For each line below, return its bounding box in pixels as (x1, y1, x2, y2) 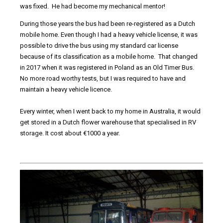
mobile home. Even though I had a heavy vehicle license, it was (20, 31, 198, 39)
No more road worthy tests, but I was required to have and (20, 75, 186, 83)
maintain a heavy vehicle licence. (20, 86, 112, 94)
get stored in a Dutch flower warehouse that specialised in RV (20, 118, 196, 126)
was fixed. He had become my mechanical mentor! (20, 2, 165, 10)
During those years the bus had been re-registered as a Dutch (20, 20, 195, 28)
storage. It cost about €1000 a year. (20, 129, 120, 137)
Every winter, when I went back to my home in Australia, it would (20, 108, 201, 115)
